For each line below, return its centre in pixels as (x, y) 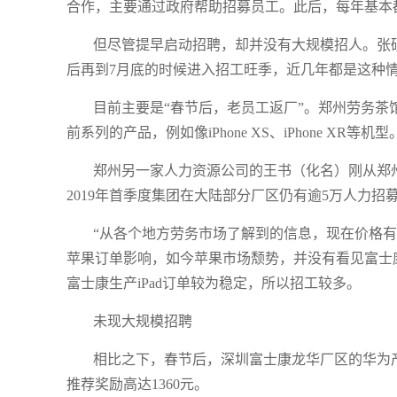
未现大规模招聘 (143, 321)
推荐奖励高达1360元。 (137, 384)
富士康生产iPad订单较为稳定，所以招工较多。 (214, 283)
